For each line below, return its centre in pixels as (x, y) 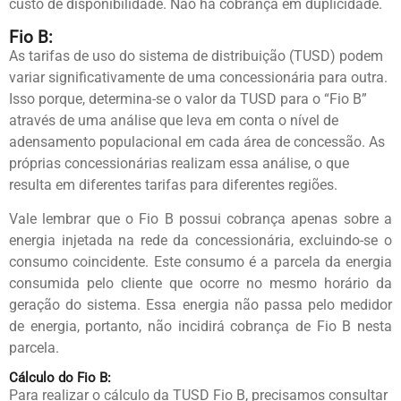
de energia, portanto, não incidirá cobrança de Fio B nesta (200, 327)
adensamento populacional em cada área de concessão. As (197, 141)
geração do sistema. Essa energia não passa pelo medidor (200, 305)
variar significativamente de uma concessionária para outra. (198, 77)
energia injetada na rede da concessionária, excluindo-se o (200, 241)
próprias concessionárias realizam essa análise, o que (179, 163)
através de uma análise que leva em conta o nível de (174, 120)
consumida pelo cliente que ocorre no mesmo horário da (200, 284)
